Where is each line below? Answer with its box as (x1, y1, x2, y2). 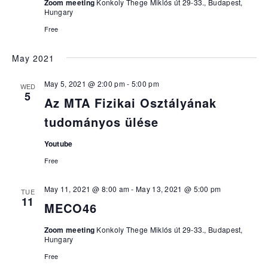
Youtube (44, 138, 73, 149)
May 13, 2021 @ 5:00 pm (136, 184, 221, 194)
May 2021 (11, 52, 54, 64)
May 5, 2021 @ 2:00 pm (44, 78, 125, 89)
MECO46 (44, 199, 97, 217)
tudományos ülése (44, 113, 159, 130)
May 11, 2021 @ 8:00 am (44, 184, 130, 194)
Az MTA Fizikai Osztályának (44, 94, 217, 111)
